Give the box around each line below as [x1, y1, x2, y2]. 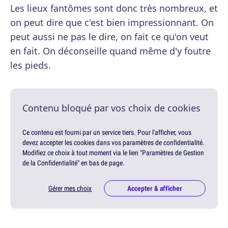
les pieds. [10, 59, 51, 72]
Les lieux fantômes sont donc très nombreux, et [10, 2, 218, 15]
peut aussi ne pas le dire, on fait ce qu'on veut [10, 31, 209, 43]
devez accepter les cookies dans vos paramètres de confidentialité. [22, 138, 205, 148]
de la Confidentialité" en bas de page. [22, 158, 125, 168]
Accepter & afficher [127, 184, 182, 193]
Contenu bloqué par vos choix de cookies [22, 102, 201, 115]
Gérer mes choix [48, 184, 92, 193]
